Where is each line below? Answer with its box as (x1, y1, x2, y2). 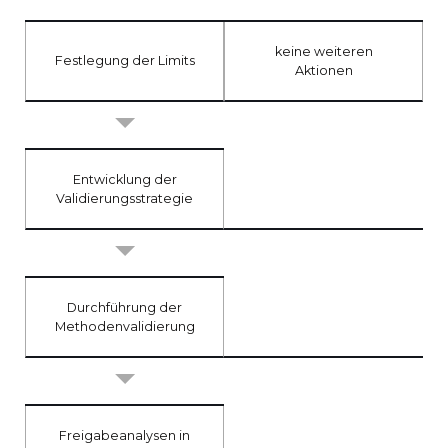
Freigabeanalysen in (59, 427, 190, 443)
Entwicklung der (72, 171, 177, 187)
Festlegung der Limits (54, 52, 195, 68)
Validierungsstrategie (56, 190, 193, 206)
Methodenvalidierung (54, 318, 195, 334)
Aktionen (294, 62, 353, 78)
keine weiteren (274, 43, 373, 59)
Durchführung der (67, 299, 182, 315)
